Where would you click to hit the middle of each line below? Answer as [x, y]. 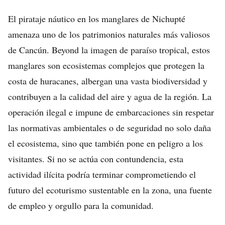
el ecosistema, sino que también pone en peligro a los [105, 143]
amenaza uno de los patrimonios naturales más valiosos [109, 34]
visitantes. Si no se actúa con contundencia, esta [96, 159]
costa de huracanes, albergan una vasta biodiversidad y [108, 81]
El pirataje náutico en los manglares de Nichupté [97, 19]
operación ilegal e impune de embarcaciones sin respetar [111, 112]
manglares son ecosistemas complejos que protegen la [106, 65]
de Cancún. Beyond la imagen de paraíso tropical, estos [109, 50]
